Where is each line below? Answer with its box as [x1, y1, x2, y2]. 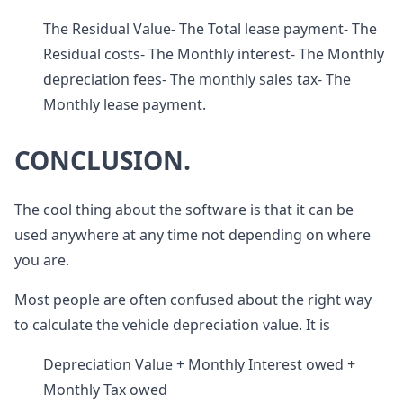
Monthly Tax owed [43, 380, 167, 400]
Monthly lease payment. [43, 94, 206, 115]
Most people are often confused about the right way [14, 290, 372, 310]
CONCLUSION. [14, 143, 191, 178]
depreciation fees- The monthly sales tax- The [43, 69, 351, 90]
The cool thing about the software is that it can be [14, 200, 354, 220]
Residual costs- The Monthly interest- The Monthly [43, 44, 384, 65]
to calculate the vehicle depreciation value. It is [14, 315, 330, 336]
